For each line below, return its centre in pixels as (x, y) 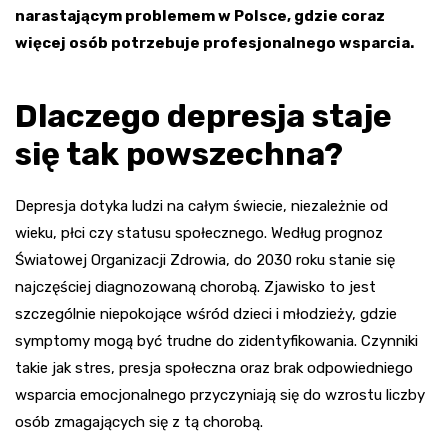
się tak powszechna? (179, 153)
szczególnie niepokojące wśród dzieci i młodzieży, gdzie (206, 313)
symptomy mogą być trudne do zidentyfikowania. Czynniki (216, 340)
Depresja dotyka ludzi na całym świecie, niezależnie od (201, 205)
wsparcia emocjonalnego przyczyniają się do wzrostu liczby (220, 394)
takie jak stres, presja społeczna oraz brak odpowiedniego (214, 367)
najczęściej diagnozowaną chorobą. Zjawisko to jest (195, 286)
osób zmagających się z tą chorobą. (139, 421)
